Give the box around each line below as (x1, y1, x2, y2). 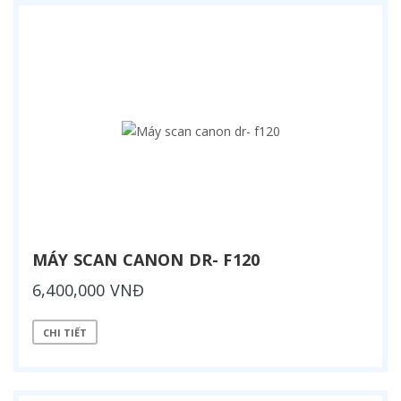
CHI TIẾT (43, 325, 87, 339)
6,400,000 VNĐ (32, 279, 145, 302)
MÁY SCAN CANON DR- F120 (32, 249, 260, 271)
